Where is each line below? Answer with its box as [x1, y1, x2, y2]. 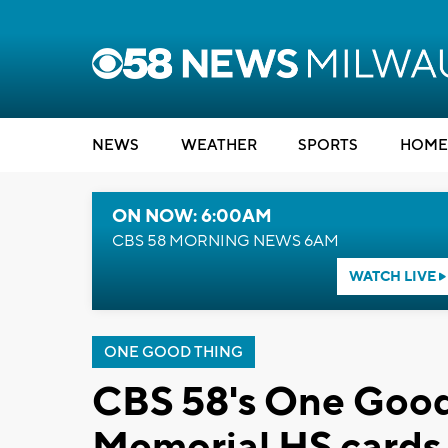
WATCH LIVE [348, 268, 439, 286]
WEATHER [180, 136, 257, 155]
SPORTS [298, 136, 358, 155]
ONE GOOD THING [104, 343, 243, 362]
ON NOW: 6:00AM [112, 205, 272, 228]
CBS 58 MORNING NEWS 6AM [112, 231, 339, 251]
